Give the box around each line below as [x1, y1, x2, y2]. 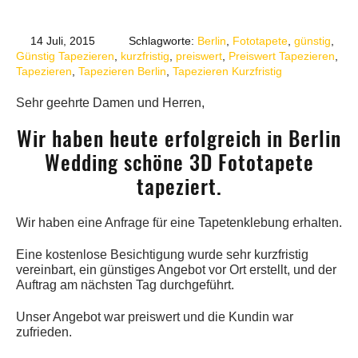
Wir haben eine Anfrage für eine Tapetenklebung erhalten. [16, 216, 342, 229]
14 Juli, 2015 [27, 34, 95, 47]
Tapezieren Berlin [78, 65, 166, 78]
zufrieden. [16, 325, 72, 339]
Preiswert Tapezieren [229, 50, 335, 62]
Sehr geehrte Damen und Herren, [16, 96, 205, 109]
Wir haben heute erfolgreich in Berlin [17, 125, 341, 153]
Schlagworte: [125, 34, 197, 47]
